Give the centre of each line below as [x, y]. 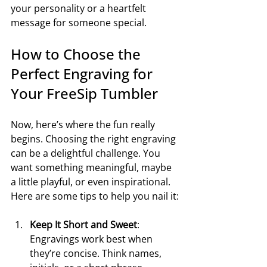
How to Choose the [77, 54]
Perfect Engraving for [83, 73]
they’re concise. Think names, [97, 253]
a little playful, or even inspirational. [92, 181]
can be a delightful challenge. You [87, 153]
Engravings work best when [92, 239]
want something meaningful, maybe [92, 167]
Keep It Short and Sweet [83, 224]
